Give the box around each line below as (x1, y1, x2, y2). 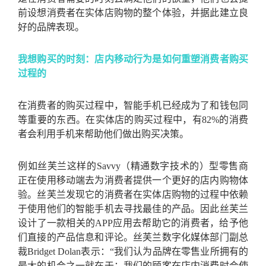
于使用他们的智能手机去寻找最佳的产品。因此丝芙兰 (18, 203, 248, 214)
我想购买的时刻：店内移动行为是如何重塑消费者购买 (18, 53, 248, 64)
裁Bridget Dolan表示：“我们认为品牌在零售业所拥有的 (18, 246, 248, 256)
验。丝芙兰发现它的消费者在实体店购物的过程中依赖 (18, 189, 248, 199)
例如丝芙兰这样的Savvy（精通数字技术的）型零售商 (18, 160, 248, 171)
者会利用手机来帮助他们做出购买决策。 (18, 128, 189, 139)
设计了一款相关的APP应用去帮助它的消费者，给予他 (18, 217, 248, 228)
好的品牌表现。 (18, 21, 84, 32)
